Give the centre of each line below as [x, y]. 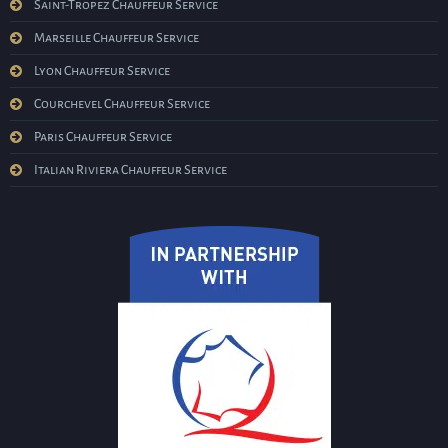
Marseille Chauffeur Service [116, 38]
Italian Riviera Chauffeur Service [130, 170]
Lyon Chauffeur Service [102, 71]
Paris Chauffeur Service [103, 137]
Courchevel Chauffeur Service [122, 104]
